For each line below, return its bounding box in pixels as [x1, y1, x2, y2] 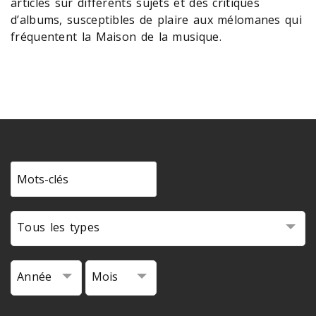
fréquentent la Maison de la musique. [11, 28, 221, 44]
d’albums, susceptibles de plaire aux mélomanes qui [11, 11, 302, 28]
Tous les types [17, 219, 100, 235]
